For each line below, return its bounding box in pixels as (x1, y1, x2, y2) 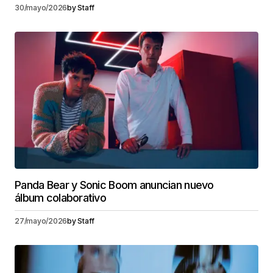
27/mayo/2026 (15, 216, 68, 225)
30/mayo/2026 (15, 2, 68, 12)
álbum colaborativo (15, 191, 107, 204)
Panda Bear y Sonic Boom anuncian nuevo (15, 178, 214, 191)
